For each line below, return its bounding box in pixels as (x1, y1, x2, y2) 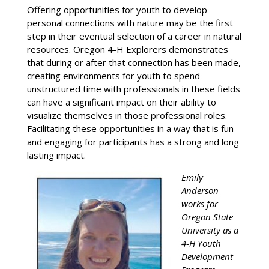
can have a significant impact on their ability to (26, 95, 216, 108)
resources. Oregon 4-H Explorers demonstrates (26, 43, 228, 55)
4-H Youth (181, 237, 221, 249)
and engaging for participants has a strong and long (26, 135, 239, 148)
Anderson (181, 184, 219, 196)
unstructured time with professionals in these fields (26, 82, 240, 95)
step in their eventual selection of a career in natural (26, 29, 241, 42)
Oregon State (181, 210, 233, 223)
